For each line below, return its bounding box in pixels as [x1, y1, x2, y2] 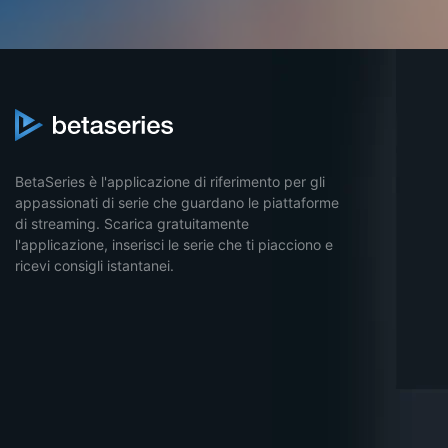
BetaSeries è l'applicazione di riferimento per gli [15, 173, 325, 190]
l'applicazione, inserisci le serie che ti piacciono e [15, 236, 333, 253]
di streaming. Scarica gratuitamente [15, 215, 249, 232]
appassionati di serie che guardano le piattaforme [15, 194, 339, 211]
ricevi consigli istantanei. [15, 257, 174, 274]
